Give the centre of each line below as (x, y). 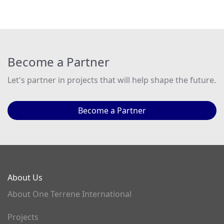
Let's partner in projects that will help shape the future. (112, 80)
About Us (25, 177)
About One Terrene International (69, 194)
